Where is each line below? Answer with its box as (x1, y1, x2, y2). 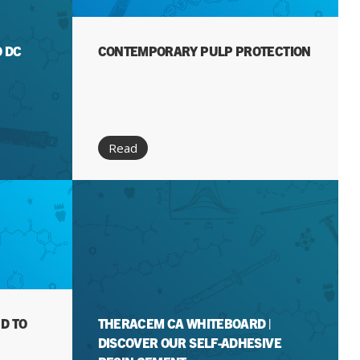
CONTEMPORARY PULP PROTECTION (97, 43, 311, 59)
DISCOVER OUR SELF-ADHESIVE (97, 334, 281, 350)
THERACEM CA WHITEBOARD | (97, 315, 271, 331)
